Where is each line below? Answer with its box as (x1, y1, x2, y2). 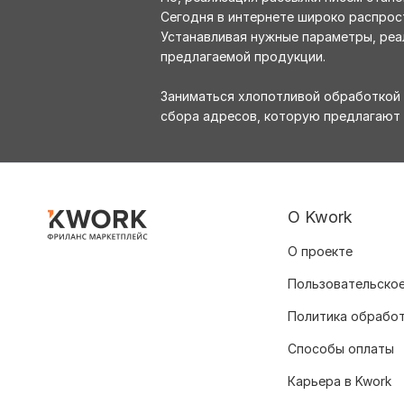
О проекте (288, 243, 353, 260)
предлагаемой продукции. (161, 49, 326, 65)
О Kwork (288, 207, 353, 227)
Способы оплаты (288, 341, 394, 357)
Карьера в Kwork (288, 373, 391, 390)
